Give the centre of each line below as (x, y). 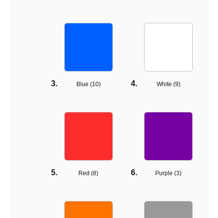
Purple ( (166, 173)
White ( (166, 84)
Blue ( (84, 84)
